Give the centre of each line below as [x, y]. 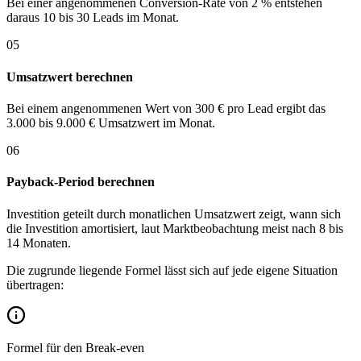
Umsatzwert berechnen [70, 77]
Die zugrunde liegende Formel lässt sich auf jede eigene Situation [172, 270]
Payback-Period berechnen [81, 182]
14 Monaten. [39, 243]
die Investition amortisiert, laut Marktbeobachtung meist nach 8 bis [175, 228]
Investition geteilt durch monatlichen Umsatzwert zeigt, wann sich [174, 214]
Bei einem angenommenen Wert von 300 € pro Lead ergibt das [166, 108]
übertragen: [35, 284]
